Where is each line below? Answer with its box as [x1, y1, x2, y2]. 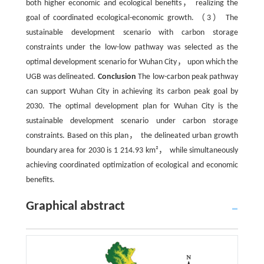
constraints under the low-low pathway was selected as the [25, 43, 239, 52]
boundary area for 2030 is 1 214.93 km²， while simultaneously [25, 146, 239, 155]
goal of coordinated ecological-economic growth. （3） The [25, 14, 239, 22]
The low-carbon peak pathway [136, 72, 239, 81]
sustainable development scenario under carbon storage [25, 117, 239, 126]
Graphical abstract [25, 200, 125, 213]
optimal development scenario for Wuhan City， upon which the [25, 58, 239, 67]
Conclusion [97, 72, 136, 81]
